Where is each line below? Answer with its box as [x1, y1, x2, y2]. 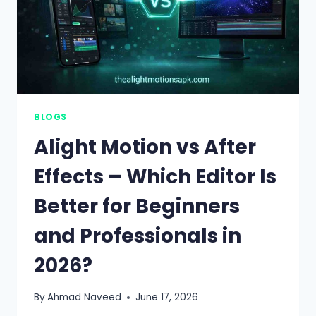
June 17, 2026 [135, 291, 199, 305]
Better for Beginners [34, 192, 240, 220]
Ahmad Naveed [47, 291, 122, 305]
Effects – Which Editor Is [34, 162, 276, 190]
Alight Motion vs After [34, 133, 256, 161]
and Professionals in [34, 221, 241, 250]
